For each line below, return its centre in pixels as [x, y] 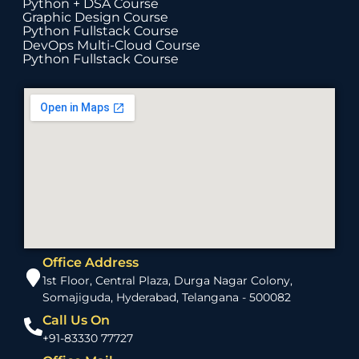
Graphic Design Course [95, 17]
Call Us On [76, 321]
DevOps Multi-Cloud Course [111, 45]
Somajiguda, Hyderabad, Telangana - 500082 [167, 298]
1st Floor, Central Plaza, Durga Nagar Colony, [167, 281]
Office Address [91, 263]
